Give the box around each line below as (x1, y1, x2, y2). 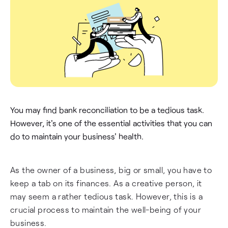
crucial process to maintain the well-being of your (10, 205, 201, 214)
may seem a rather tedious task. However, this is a (10, 191, 203, 201)
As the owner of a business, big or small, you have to (10, 165, 212, 175)
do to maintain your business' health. (10, 131, 144, 141)
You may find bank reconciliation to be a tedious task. (10, 105, 204, 115)
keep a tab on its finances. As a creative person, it (10, 178, 202, 188)
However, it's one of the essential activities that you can (10, 118, 212, 128)
